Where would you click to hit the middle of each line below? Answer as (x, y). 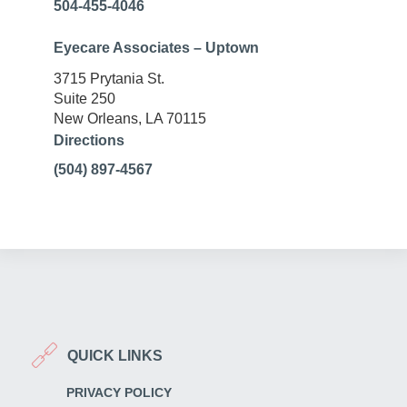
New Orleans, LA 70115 (130, 119)
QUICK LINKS (114, 355)
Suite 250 (84, 99)
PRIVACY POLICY (119, 393)
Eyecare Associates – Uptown (156, 48)
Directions (89, 141)
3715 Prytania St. (109, 79)
